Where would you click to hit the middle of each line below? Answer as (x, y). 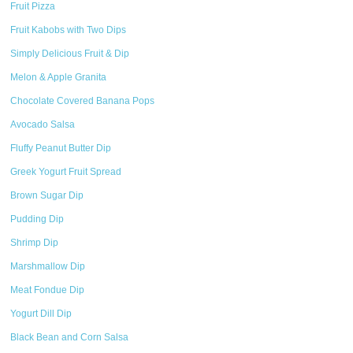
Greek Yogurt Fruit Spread (66, 172)
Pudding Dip (37, 219)
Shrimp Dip (35, 243)
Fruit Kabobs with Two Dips (69, 30)
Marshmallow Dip (48, 266)
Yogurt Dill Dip (41, 314)
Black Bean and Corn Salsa (70, 337)
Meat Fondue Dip (48, 290)
